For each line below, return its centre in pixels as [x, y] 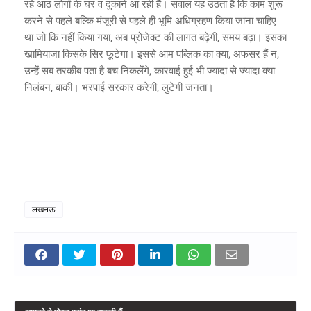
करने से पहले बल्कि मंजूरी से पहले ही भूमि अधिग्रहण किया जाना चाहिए [150, 20]
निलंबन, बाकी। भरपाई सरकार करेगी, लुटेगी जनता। [119, 87]
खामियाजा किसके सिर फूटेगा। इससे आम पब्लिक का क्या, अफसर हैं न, [152, 54]
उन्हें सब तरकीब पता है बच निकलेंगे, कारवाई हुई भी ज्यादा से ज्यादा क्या [150, 70]
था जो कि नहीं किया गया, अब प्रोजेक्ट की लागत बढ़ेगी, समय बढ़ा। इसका [155, 37]
